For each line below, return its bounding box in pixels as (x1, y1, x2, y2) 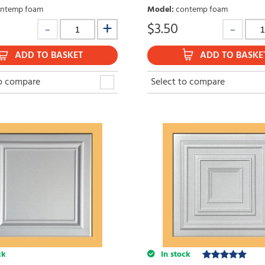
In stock (159, 248, 190, 262)
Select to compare (151, 75, 225, 91)
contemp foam (176, 3, 228, 17)
